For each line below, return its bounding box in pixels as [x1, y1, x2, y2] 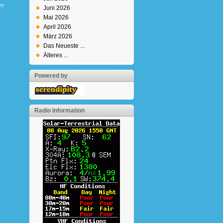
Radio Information [34, 107, 85, 114]
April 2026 [43, 23, 71, 30]
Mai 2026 [43, 14, 69, 21]
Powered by [34, 72, 68, 79]
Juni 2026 [43, 4, 70, 11]
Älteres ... [43, 52, 68, 59]
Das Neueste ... [43, 42, 85, 49]
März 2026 [43, 33, 72, 40]
